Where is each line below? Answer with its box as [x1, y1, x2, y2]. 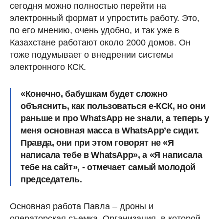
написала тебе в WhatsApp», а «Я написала [21, 150, 202, 160]
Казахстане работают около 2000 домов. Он [10, 38, 191, 48]
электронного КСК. [10, 62, 86, 72]
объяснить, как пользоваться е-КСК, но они [21, 101, 206, 111]
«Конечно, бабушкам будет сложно [21, 89, 168, 99]
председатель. [21, 175, 82, 185]
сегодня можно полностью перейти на [10, 1, 166, 11]
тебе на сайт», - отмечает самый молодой [21, 162, 196, 173]
